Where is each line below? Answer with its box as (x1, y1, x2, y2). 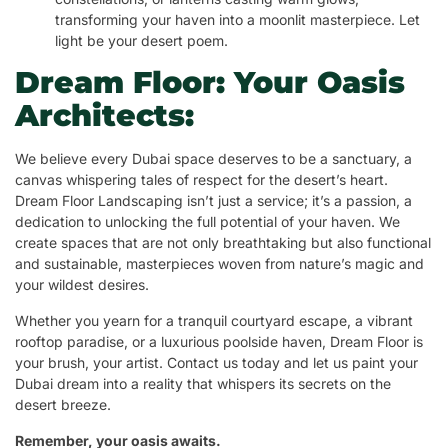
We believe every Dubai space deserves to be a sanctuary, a (15, 150, 412, 168)
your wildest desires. (15, 276, 149, 294)
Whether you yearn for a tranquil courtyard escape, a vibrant (15, 312, 413, 330)
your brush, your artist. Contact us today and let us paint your (15, 354, 418, 372)
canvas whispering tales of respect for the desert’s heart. (15, 171, 388, 189)
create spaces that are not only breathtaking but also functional (15, 234, 431, 252)
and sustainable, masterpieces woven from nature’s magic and (15, 255, 424, 273)
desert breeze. (15, 396, 111, 414)
